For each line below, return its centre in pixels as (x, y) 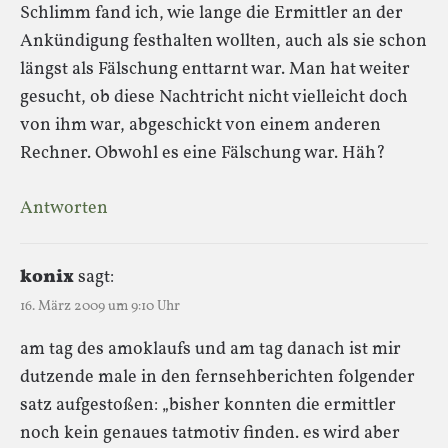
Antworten (64, 208)
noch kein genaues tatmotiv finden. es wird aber (210, 433)
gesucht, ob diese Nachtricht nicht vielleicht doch (214, 97)
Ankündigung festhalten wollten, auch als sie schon (223, 41)
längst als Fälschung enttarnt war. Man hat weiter (215, 69)
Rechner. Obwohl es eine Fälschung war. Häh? (203, 153)
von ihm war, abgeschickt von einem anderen (200, 125)
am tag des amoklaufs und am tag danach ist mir (210, 349)
